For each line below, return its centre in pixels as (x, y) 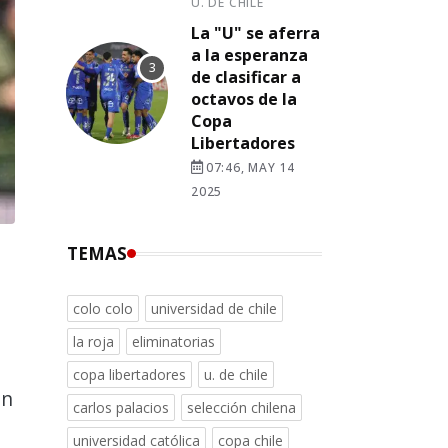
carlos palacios (121, 407)
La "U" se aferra (255, 33)
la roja (93, 341)
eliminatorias (173, 341)
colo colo (103, 308)
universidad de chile (214, 308)
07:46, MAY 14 (250, 167)
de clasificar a (246, 77)
